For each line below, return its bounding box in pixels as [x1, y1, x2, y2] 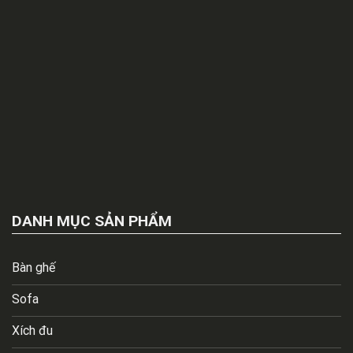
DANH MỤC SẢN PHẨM [12, 211, 172, 230]
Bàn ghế [12, 259, 55, 275]
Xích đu [12, 322, 53, 338]
